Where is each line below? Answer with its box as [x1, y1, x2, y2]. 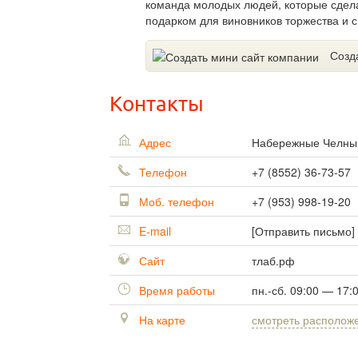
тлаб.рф [252, 253, 295, 269]
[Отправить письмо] [252, 223, 355, 240]
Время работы [136, 282, 215, 299]
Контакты [109, 93, 204, 116]
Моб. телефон [136, 193, 214, 210]
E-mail [136, 223, 171, 240]
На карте [136, 312, 185, 328]
